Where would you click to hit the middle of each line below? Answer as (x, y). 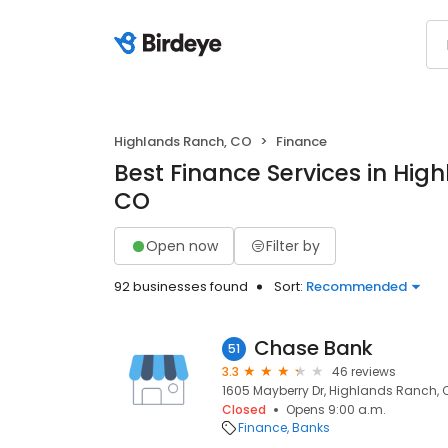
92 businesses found (181, 286)
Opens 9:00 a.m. (336, 409)
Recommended (356, 286)
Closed (244, 409)
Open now (182, 245)
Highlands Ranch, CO (183, 141)
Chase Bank (313, 348)
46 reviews (364, 371)
